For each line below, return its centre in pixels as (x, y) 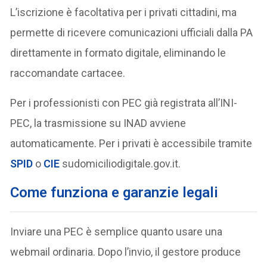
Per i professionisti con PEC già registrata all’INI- (124, 103)
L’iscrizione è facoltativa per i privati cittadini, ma (124, 12)
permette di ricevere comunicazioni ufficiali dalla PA (132, 32)
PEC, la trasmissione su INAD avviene (98, 123)
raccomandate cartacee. (68, 73)
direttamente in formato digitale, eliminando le (118, 52)
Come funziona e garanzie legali (114, 192)
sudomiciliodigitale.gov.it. (120, 163)
